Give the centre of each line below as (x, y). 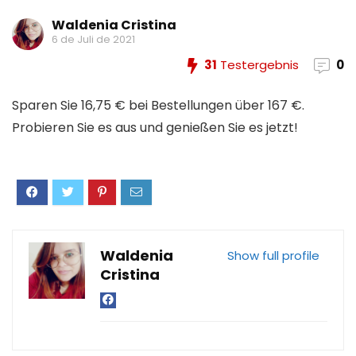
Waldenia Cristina (114, 25)
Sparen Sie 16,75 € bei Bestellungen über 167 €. (158, 105)
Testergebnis (258, 65)
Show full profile (273, 255)
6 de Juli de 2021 (93, 39)
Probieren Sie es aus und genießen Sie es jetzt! (155, 128)
